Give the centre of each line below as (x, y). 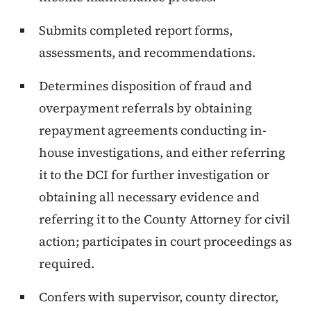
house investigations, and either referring (162, 153)
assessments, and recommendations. (147, 53)
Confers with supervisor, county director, (159, 297)
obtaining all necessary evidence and (149, 197)
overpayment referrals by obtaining (145, 108)
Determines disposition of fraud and (145, 86)
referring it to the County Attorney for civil (165, 219)
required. (67, 264)
